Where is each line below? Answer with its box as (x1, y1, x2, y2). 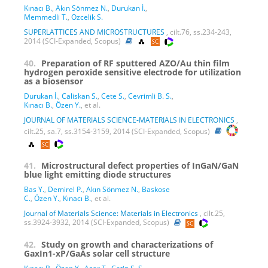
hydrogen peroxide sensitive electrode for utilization (24, 66, 241, 78)
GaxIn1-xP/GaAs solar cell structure (24, 248, 170, 260)
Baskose (142, 184, 170, 195)
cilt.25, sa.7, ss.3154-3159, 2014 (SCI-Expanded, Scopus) (24, 126, 212, 136)
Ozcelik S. (71, 11, 103, 22)
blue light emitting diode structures (24, 169, 171, 181)
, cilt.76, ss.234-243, (165, 26, 232, 37)
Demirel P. (48, 184, 83, 195)
